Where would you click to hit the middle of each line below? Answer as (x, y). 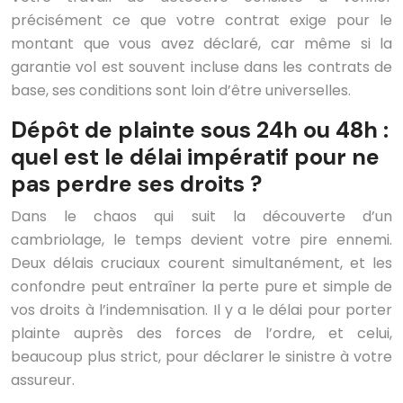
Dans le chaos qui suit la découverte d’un (201, 217)
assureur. (43, 381)
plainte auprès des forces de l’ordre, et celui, (201, 334)
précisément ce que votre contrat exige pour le (201, 21)
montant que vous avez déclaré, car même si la (201, 44)
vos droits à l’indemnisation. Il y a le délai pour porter (201, 310)
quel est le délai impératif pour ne (195, 157)
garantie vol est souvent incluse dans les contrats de (201, 67)
